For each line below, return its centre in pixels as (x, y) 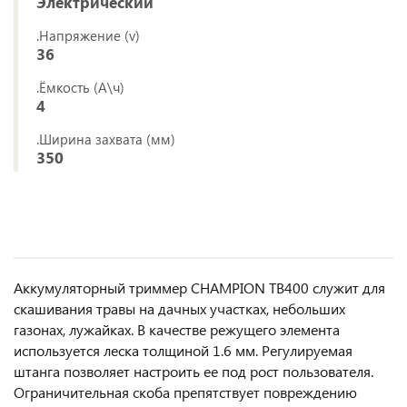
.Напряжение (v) (88, 36)
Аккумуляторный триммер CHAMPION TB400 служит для (199, 288)
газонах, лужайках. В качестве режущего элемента (177, 330)
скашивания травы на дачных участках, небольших (179, 309)
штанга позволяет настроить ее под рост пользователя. (194, 372)
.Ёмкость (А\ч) (80, 88)
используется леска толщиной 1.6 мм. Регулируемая (183, 351)
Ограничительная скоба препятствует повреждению (185, 392)
